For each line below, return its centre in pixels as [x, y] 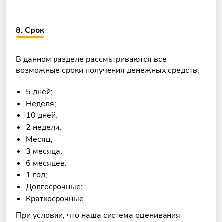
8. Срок [30, 30]
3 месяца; [44, 151]
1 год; [36, 175]
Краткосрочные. [56, 199]
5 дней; [39, 92]
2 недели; [44, 127]
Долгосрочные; [54, 187]
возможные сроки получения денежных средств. [108, 70]
